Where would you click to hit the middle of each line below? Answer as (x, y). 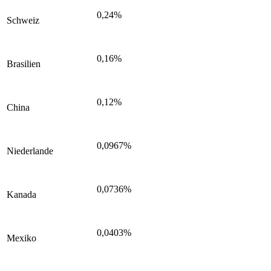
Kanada (21, 194)
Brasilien (24, 64)
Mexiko (21, 238)
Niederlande (30, 151)
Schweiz (23, 20)
